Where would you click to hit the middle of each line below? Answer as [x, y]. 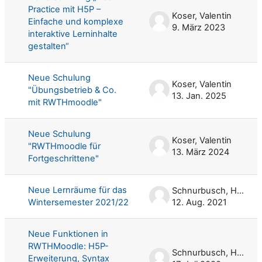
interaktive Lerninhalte [73, 34]
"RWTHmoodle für [64, 146]
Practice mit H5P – [64, 9]
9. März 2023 [199, 27]
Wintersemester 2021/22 [78, 202]
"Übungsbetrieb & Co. [72, 90]
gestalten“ [49, 46]
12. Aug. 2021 [199, 202]
